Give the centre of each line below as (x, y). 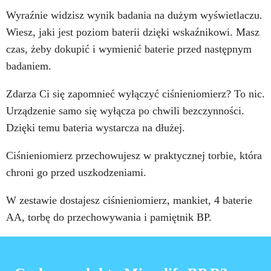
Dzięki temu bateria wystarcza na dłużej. (96, 128)
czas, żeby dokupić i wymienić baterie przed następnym (129, 49)
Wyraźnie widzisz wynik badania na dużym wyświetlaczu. (134, 15)
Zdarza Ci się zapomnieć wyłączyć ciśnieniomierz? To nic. (135, 94)
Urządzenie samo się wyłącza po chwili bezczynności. (125, 111)
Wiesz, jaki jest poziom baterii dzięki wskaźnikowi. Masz (133, 32)
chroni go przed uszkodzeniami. (76, 173)
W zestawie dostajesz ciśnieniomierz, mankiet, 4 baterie (129, 201)
